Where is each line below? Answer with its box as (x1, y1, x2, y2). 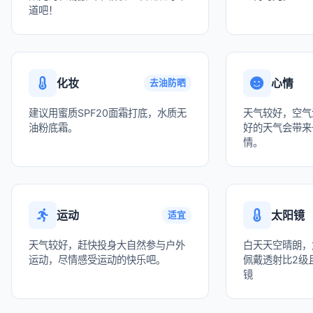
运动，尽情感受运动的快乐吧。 (29, 254, 166, 265)
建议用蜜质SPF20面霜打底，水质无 (29, 107, 187, 119)
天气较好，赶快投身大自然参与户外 (29, 239, 185, 251)
